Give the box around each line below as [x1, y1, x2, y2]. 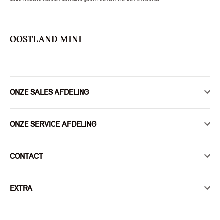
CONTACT [10, 151, 43, 161]
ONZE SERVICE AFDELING [10, 119, 96, 129]
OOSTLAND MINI [10, 34, 82, 45]
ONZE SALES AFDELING [10, 87, 89, 97]
